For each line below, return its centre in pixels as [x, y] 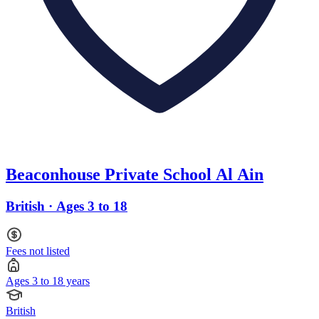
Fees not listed [38, 251]
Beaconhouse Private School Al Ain [135, 174]
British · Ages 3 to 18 [67, 206]
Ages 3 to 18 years [48, 281]
